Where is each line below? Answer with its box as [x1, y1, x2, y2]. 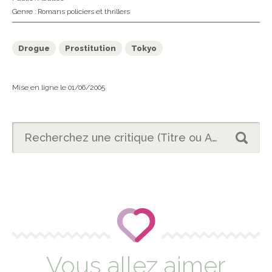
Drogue [18, 44, 50, 53]
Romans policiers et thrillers [38, 7, 130, 16]
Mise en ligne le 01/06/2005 [12, 83, 105, 92]
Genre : [12, 7, 38, 16]
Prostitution [65, 44, 116, 53]
